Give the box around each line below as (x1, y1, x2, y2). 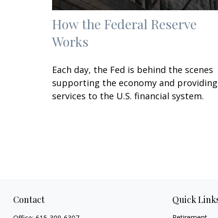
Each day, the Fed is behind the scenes (52, 63, 213, 75)
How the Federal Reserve (52, 15, 197, 33)
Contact (13, 194, 45, 206)
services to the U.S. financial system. (52, 90, 204, 102)
